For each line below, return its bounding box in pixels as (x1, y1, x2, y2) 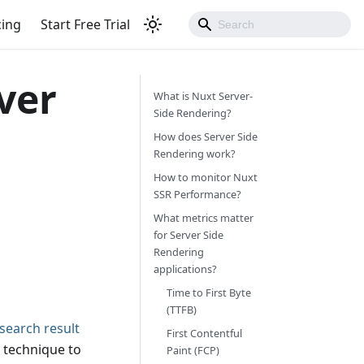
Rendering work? (153, 146, 236, 161)
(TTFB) (166, 302, 197, 317)
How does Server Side (153, 129, 258, 144)
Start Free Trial (41, 15, 130, 33)
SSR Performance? (153, 187, 241, 201)
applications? (153, 262, 217, 276)
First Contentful (166, 326, 242, 340)
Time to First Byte (166, 285, 251, 300)
